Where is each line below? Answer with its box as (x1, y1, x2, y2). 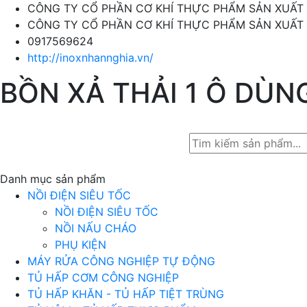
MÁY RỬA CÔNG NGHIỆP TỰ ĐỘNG (27, 254, 215, 268)
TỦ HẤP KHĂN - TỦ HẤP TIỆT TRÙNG (27, 287, 224, 301)
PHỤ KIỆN (55, 238, 106, 251)
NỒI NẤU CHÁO (55, 221, 136, 235)
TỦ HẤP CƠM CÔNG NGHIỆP (27, 271, 179, 284)
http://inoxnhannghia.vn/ (27, 51, 153, 64)
